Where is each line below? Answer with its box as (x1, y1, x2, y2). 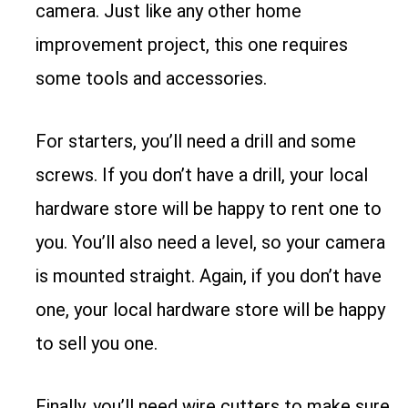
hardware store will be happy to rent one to (36, 197, 382, 219)
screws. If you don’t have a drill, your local (36, 163, 369, 186)
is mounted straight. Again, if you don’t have (36, 264, 382, 287)
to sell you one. (36, 331, 158, 354)
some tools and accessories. (36, 66, 268, 89)
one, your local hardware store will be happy (36, 298, 386, 321)
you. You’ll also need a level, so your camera (36, 230, 386, 253)
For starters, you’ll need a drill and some (36, 129, 357, 152)
